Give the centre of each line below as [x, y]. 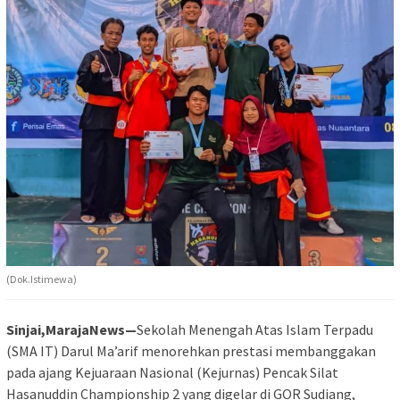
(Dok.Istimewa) [42, 279]
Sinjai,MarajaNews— [71, 329]
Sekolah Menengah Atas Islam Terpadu [255, 329]
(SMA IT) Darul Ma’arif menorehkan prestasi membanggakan [191, 350]
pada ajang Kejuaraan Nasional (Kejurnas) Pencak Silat [172, 372]
